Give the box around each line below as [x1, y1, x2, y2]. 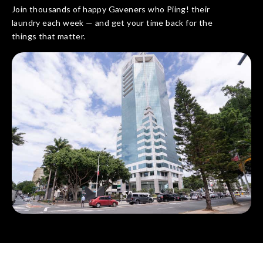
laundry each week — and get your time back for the [12, 18, 213, 28]
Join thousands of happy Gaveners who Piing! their [12, 4, 210, 15]
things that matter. [12, 31, 86, 42]
